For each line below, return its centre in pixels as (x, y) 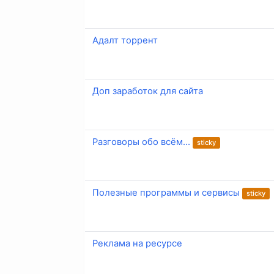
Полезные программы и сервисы (166, 193)
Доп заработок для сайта (148, 91)
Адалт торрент (125, 41)
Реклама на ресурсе (137, 244)
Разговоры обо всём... (141, 142)
